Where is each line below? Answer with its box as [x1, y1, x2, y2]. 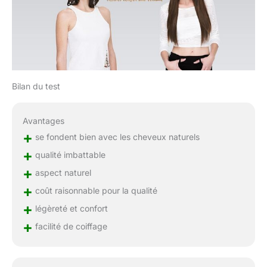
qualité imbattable [32, 149, 105, 160]
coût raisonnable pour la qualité [32, 185, 157, 195]
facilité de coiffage [32, 221, 107, 231]
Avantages [22, 116, 64, 126]
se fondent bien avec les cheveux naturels [32, 131, 200, 142]
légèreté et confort [32, 203, 108, 213]
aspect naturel [32, 167, 91, 178]
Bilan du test [12, 81, 60, 92]
